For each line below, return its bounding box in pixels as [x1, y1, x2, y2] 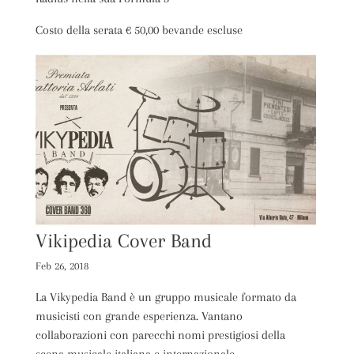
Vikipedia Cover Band [35, 228, 212, 252]
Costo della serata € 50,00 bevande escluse [35, 22, 243, 37]
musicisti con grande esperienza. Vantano [35, 308, 243, 323]
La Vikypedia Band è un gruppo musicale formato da [35, 289, 296, 304]
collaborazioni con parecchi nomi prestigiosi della [35, 327, 285, 342]
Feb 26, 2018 [35, 259, 88, 272]
